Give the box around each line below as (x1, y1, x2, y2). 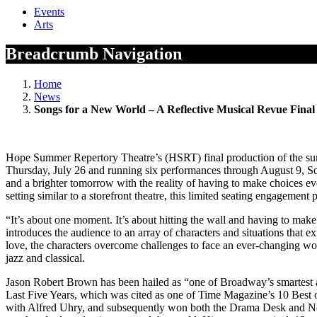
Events (34, 5, 64, 18)
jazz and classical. (6, 252, 85, 265)
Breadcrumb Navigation (6, 45, 182, 64)
